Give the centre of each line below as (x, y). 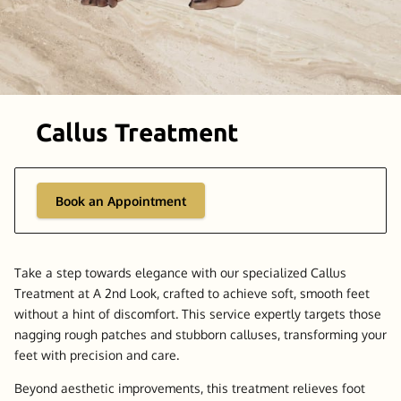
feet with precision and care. (98, 355)
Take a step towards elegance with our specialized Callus (180, 273)
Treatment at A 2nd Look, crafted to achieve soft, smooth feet (192, 293)
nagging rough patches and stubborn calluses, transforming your (200, 334)
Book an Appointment (120, 200)
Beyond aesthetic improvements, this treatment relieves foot (189, 388)
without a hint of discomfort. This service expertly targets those (197, 314)
